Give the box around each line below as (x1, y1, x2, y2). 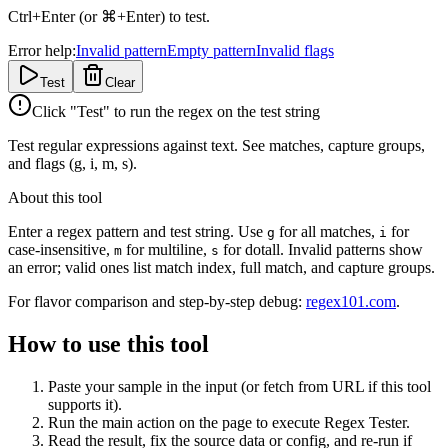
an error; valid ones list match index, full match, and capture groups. (8, 258, 435, 276)
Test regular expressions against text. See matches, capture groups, (8, 136, 425, 154)
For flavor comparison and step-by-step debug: (8, 292, 302, 310)
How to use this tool (8, 330, 209, 357)
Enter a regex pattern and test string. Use (8, 222, 267, 240)
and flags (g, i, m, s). (8, 154, 137, 172)
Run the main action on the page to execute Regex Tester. (48, 413, 410, 431)
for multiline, (122, 240, 211, 258)
